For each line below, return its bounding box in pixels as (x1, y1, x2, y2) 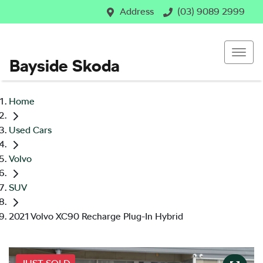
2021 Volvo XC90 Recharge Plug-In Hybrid (9, 211, 183, 222)
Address (120, 6, 154, 17)
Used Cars (9, 124, 52, 136)
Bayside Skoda (9, 56, 120, 76)
